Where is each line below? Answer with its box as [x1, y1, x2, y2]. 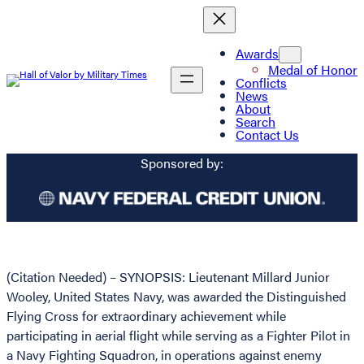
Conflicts [236, 72, 287, 92]
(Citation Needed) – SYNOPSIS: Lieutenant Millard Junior [6, 267, 330, 287]
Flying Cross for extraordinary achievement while [6, 306, 286, 326]
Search [236, 111, 275, 131]
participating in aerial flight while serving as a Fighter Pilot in [6, 326, 350, 345]
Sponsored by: [141, 154, 223, 173]
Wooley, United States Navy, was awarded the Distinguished [6, 287, 346, 306]
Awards [236, 43, 279, 63]
